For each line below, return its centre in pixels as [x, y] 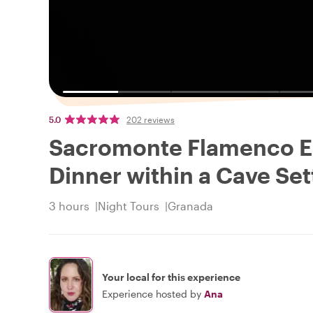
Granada [190, 206]
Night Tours [129, 206]
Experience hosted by [152, 293]
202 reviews [151, 120]
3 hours [69, 206]
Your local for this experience [171, 277]
